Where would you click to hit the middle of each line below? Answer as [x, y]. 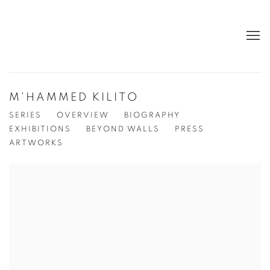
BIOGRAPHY [152, 115]
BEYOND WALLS [123, 129]
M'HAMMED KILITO [74, 97]
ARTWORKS [36, 143]
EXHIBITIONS [40, 129]
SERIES [25, 115]
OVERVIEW [83, 115]
